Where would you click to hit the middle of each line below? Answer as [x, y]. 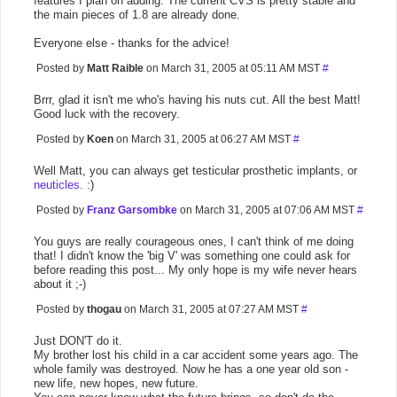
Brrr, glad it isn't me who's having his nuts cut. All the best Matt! [197, 100]
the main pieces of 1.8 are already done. [137, 15]
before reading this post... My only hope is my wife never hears [195, 270]
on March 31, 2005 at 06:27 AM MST [203, 139]
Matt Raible [115, 68]
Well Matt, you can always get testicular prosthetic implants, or [195, 171]
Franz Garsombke [132, 210]
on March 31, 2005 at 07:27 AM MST [211, 309]
